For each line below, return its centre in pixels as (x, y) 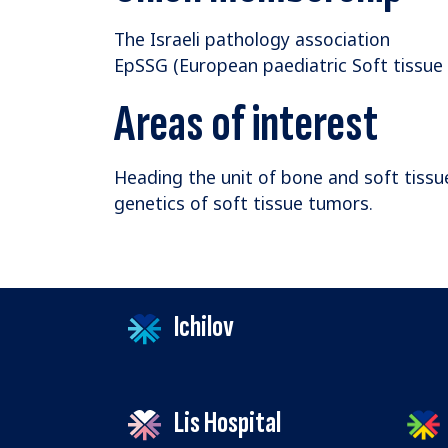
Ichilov (201, 327)
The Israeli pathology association (252, 39)
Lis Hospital (225, 423)
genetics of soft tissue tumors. (243, 203)
